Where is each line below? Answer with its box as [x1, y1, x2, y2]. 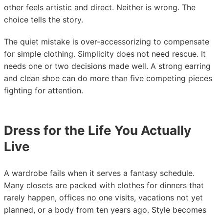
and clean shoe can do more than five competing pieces [4, 73, 212, 83]
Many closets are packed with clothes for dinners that [4, 180, 204, 190]
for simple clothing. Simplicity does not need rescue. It [4, 49, 206, 59]
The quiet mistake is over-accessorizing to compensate [4, 37, 209, 46]
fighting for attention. [4, 86, 83, 95]
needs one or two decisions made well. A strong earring [4, 61, 211, 71]
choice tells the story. [4, 15, 83, 24]
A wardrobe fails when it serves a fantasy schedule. [4, 168, 195, 178]
